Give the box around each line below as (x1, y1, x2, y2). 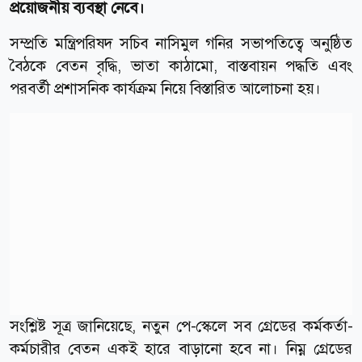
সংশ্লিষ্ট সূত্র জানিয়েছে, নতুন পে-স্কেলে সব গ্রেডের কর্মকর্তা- (10, 315, 352, 336)
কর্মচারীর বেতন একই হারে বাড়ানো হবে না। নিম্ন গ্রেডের (10, 338, 352, 359)
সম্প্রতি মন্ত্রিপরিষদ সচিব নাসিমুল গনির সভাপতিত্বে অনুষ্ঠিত (10, 32, 352, 53)
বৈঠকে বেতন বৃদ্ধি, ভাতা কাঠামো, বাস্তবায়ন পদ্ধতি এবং (10, 55, 352, 76)
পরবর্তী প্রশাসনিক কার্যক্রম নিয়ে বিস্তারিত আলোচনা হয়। (10, 78, 321, 99)
